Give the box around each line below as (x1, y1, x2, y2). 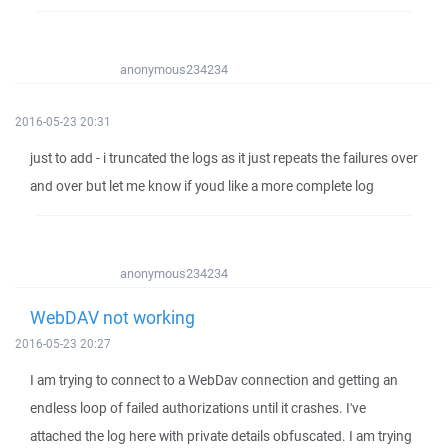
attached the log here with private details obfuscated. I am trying (30, 427, 412, 445)
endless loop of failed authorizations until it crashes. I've (30, 399, 366, 417)
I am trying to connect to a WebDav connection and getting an (30, 371, 398, 389)
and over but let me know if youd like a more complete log (30, 177, 374, 195)
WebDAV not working (30, 305, 195, 329)
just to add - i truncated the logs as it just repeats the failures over (30, 149, 418, 167)
